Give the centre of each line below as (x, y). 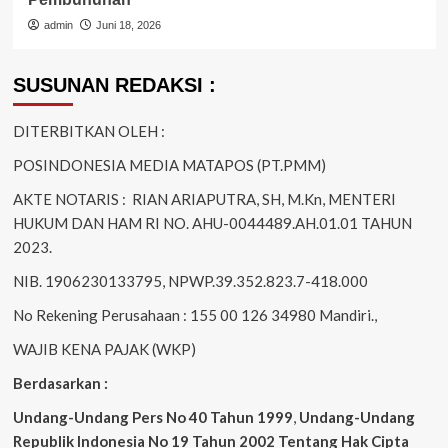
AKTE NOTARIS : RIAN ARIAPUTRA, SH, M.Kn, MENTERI (204, 199)
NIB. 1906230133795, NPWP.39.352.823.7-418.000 (190, 281)
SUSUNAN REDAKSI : (114, 85)
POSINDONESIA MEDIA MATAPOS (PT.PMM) (169, 165)
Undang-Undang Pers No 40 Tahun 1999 (152, 417)
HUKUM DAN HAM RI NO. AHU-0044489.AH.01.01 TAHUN (212, 223)
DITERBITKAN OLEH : (88, 131)
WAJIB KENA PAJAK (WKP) (104, 349)
